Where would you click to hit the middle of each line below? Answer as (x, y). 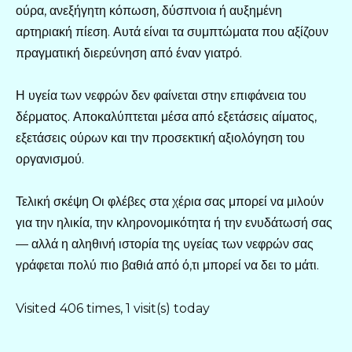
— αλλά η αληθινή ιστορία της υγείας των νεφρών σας (165, 244)
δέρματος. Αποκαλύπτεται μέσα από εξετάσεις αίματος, (166, 117)
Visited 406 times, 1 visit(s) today (113, 308)
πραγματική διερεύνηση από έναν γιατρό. (129, 53)
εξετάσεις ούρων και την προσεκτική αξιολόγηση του (160, 138)
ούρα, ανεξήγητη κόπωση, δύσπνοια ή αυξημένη (149, 11)
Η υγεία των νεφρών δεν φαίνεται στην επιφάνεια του (161, 96)
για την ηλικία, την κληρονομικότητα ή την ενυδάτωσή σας (174, 223)
